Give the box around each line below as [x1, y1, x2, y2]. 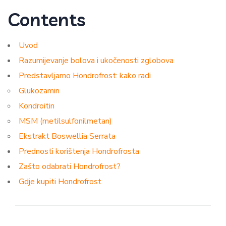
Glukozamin [19, 85, 60, 96]
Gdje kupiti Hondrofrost [19, 176, 101, 187]
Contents [8, 8, 85, 31]
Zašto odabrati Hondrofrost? [19, 161, 121, 172]
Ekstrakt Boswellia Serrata [19, 131, 116, 142]
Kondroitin [19, 100, 54, 111]
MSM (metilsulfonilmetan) [19, 116, 112, 127]
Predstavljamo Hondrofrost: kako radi [19, 70, 151, 81]
